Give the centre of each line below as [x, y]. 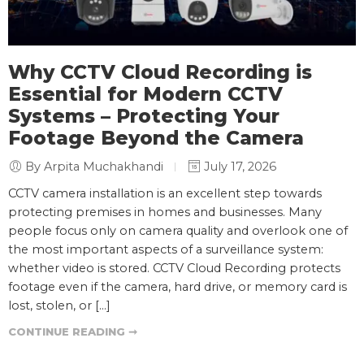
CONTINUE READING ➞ [73, 331]
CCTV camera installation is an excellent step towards [165, 193]
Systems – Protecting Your [144, 116]
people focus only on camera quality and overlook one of [178, 230]
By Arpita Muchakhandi [94, 166]
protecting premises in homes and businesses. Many [165, 212]
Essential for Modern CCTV [145, 94]
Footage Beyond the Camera [156, 138]
